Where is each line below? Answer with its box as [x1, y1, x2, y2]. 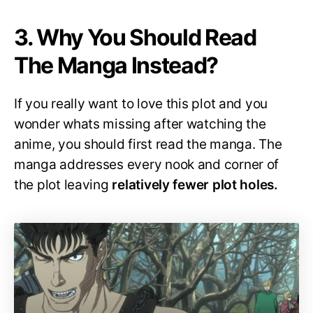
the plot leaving [14, 176, 109, 193]
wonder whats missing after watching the [14, 115, 266, 132]
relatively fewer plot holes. [108, 176, 278, 193]
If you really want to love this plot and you [14, 95, 268, 112]
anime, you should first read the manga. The [14, 136, 282, 152]
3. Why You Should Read [14, 23, 256, 51]
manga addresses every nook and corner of [14, 156, 279, 173]
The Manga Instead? [14, 51, 219, 79]
